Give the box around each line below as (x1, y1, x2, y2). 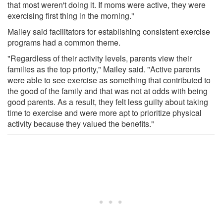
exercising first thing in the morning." (7, 9, 134, 21)
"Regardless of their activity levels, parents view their (7, 52, 192, 64)
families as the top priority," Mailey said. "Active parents (7, 63, 200, 75)
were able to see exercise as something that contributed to (7, 74, 211, 86)
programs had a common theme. (7, 36, 120, 48)
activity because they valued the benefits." (7, 117, 154, 129)
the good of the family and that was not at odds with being (7, 85, 208, 97)
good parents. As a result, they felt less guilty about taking (7, 96, 208, 108)
